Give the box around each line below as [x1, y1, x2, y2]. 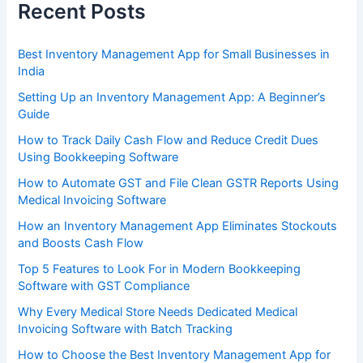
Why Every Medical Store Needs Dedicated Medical [18, 304, 298, 319]
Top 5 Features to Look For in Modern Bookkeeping [18, 262, 301, 277]
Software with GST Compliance [18, 279, 190, 294]
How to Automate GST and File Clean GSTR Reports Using [18, 176, 340, 191]
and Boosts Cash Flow [18, 236, 144, 251]
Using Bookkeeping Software [18, 150, 179, 165]
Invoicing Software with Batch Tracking [18, 321, 233, 336]
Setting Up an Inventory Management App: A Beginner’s [18, 90, 327, 105]
